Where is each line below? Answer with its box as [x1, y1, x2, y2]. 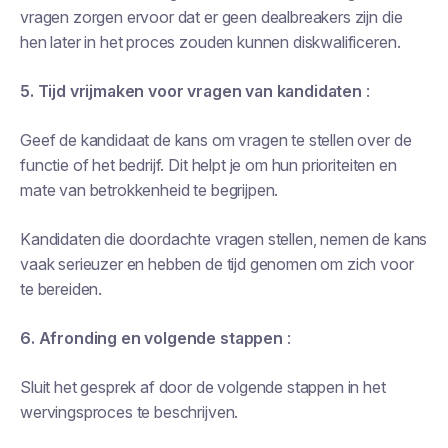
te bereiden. [20, 279, 103, 299]
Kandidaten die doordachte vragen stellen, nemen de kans [20, 229, 428, 249]
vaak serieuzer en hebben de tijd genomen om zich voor [20, 254, 414, 274]
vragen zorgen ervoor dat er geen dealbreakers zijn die [20, 7, 403, 27]
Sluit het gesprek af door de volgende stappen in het [20, 377, 386, 397]
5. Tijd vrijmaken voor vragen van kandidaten [20, 81, 362, 101]
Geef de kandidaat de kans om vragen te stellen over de [20, 130, 412, 150]
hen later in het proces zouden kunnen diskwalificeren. [20, 32, 401, 52]
